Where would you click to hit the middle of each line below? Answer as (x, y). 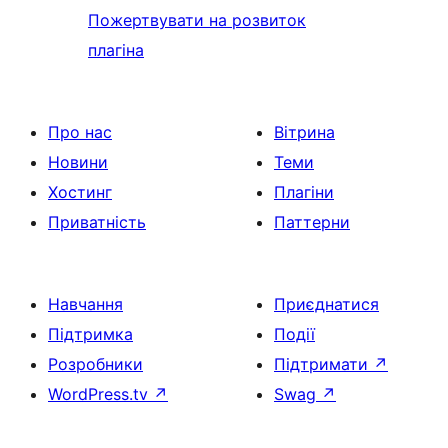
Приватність (97, 221)
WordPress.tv (100, 393)
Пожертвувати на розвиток (197, 19)
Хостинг (80, 191)
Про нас (80, 131)
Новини (78, 161)
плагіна (116, 49)
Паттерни (312, 221)
